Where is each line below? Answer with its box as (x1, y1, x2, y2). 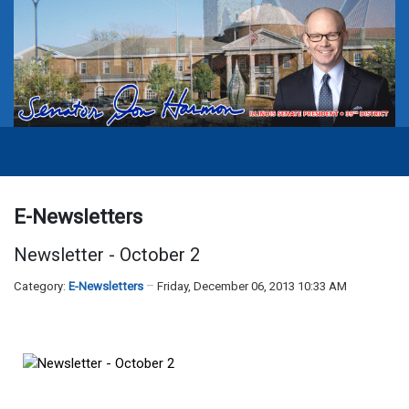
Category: (14, 279, 68, 294)
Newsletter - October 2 (14, 244, 200, 267)
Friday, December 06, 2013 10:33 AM (157, 279, 347, 294)
